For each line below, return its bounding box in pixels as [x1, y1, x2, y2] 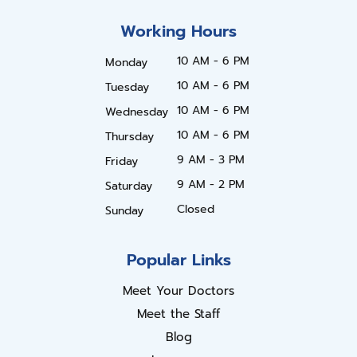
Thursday [104, 127, 154, 145]
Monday [104, 53, 147, 71]
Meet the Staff [137, 304, 220, 323]
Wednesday [104, 103, 168, 120]
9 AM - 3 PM [176, 151, 245, 168]
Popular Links [126, 247, 231, 272]
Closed [176, 200, 214, 218]
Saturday [104, 177, 152, 194]
